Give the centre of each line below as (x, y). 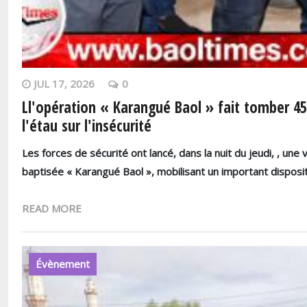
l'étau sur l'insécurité (87, 125)
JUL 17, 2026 (64, 83)
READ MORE (52, 209)
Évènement (63, 264)
